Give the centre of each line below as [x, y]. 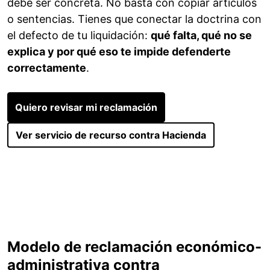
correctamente [47, 68]
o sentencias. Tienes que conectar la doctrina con [134, 19]
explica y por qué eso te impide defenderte [119, 52]
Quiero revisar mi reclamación [86, 108]
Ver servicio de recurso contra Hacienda [111, 135]
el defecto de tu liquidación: [79, 36]
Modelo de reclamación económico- [134, 247]
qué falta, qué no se [201, 36]
